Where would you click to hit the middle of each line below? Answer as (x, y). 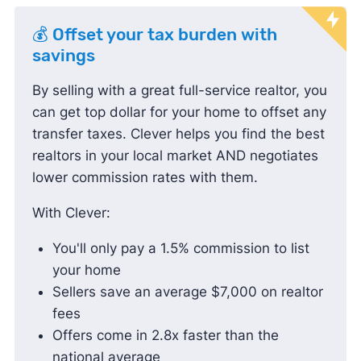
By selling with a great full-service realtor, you (179, 90)
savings (63, 55)
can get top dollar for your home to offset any (179, 112)
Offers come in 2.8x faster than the (165, 335)
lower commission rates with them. (145, 177)
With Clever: (71, 212)
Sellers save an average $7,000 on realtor (187, 291)
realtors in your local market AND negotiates (175, 155)
